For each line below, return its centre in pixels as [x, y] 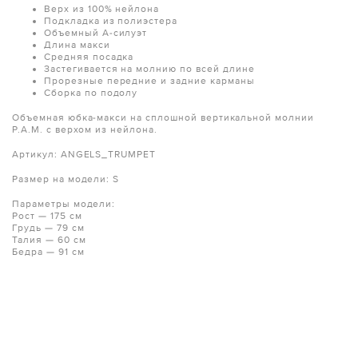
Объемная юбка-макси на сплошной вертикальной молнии [163, 117]
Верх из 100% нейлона [102, 9]
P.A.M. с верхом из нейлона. [85, 129]
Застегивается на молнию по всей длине [149, 69]
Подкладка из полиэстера [111, 21]
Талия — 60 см [49, 240]
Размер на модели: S [66, 179]
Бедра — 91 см [48, 252]
